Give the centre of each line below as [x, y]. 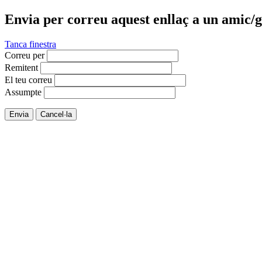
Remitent [21, 67]
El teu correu [28, 80]
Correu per [25, 55]
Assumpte [23, 92]
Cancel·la [56, 114]
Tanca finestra [30, 44]
